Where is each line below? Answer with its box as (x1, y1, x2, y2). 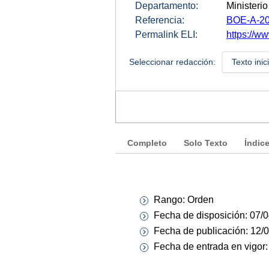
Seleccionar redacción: (128, 56, 216, 67)
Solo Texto (184, 138, 228, 148)
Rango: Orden (154, 194, 214, 205)
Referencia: (135, 14, 184, 25)
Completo (127, 138, 167, 148)
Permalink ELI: (135, 29, 198, 40)
